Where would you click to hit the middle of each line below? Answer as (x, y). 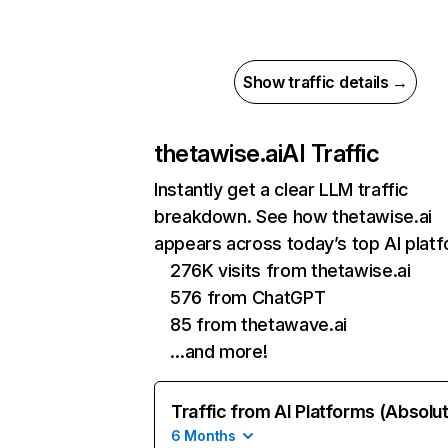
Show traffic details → (325, 82)
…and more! (219, 351)
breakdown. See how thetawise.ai (293, 216)
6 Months (203, 435)
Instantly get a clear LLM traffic (281, 189)
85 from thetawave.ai (258, 324)
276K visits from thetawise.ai (290, 270)
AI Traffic (331, 153)
